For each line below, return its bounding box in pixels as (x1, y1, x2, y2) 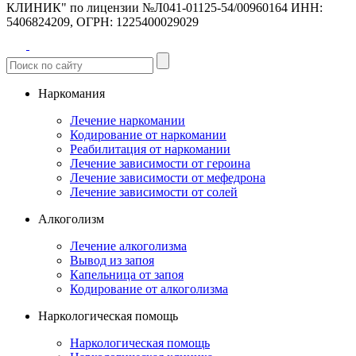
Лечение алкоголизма (70, 239, 187, 253)
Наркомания (38, 87, 105, 101)
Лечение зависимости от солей (70, 185, 238, 199)
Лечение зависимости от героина (70, 157, 250, 171)
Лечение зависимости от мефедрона (70, 171, 265, 185)
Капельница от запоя (70, 268, 184, 282)
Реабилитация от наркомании (70, 142, 230, 157)
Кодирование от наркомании (70, 128, 226, 142)
